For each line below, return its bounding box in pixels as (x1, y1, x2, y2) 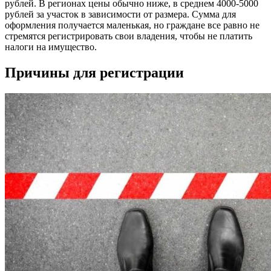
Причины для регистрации (5, 65, 184, 81)
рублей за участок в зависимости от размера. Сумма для (5, 9, 236, 20)
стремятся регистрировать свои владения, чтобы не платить (5, 31, 252, 42)
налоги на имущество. (5, 42, 97, 53)
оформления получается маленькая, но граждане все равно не (5, 20, 260, 31)
